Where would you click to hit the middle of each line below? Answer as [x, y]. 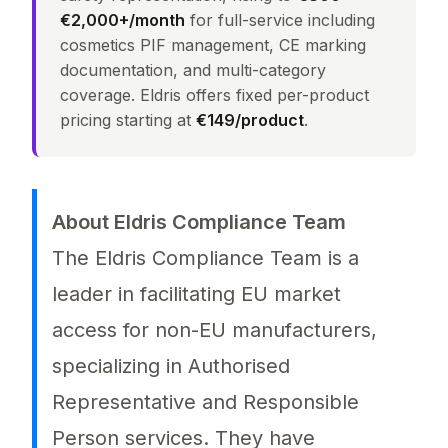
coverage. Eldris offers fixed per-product [214, 95]
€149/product [250, 120]
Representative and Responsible [205, 402]
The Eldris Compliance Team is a [205, 258]
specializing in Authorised [171, 366]
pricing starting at [128, 120]
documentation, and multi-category [193, 70]
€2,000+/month [122, 20]
